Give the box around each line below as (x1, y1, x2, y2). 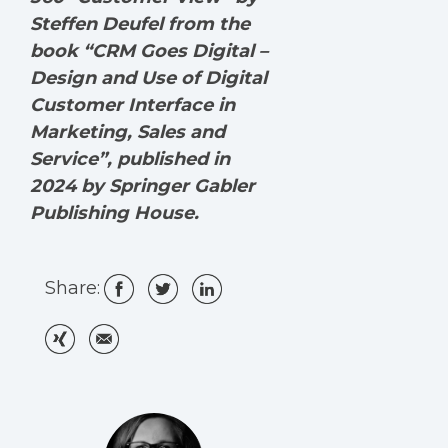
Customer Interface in (30, 94, 235, 117)
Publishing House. (30, 202, 204, 225)
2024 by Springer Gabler (30, 175, 255, 198)
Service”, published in (30, 148, 230, 171)
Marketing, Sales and (30, 121, 225, 144)
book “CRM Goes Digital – (30, 40, 268, 63)
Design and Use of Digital (30, 67, 267, 90)
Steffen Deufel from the (30, 13, 250, 36)
